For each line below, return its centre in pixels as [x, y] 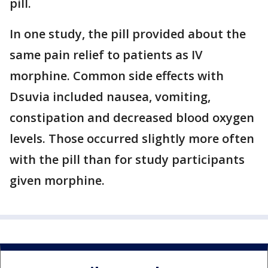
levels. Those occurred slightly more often [132, 139]
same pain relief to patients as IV [106, 55]
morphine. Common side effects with [117, 76]
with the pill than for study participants [127, 160]
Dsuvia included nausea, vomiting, [110, 97]
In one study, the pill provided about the [128, 34]
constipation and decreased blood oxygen [132, 118]
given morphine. [57, 181]
